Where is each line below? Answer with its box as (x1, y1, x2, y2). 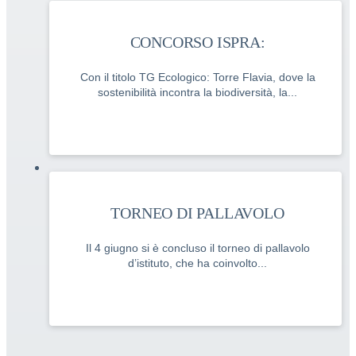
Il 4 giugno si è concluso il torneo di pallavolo (85, 242, 310, 255)
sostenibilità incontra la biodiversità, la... (98, 86, 297, 99)
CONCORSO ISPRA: (130, 33, 265, 52)
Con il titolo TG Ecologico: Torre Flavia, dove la (79, 71, 315, 84)
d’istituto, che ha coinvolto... (128, 257, 267, 270)
